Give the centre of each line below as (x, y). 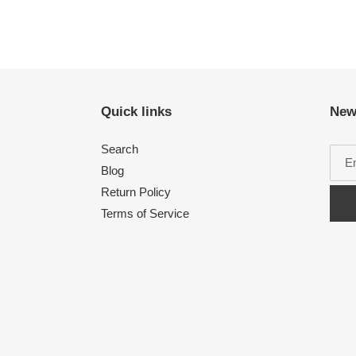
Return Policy (136, 192)
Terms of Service (145, 214)
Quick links (136, 111)
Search (120, 149)
